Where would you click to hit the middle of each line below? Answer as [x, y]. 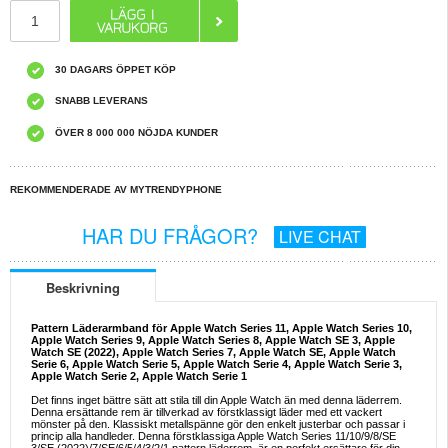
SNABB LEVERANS [101, 101]
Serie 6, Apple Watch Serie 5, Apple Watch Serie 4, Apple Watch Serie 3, [216, 364]
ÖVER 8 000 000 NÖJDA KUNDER [136, 133]
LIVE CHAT [319, 237]
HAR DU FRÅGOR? [172, 236]
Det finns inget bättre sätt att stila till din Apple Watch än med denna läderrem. [216, 400]
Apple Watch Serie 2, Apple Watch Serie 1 [139, 376]
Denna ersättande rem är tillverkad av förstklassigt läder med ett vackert [206, 412]
